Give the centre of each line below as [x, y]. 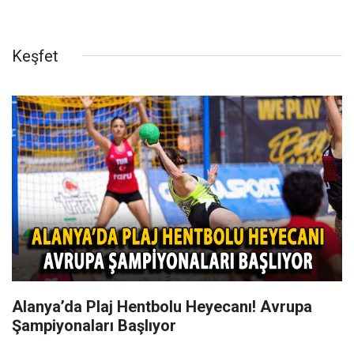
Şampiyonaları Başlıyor [94, 325]
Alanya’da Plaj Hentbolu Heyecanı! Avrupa [162, 306]
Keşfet [35, 56]
